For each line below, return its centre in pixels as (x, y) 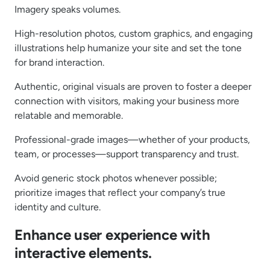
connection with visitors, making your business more (127, 101)
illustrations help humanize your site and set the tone (128, 48)
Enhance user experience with (112, 235)
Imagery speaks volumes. (67, 9)
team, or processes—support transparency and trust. (127, 154)
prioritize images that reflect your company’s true (120, 192)
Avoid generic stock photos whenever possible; (116, 178)
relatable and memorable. (69, 115)
